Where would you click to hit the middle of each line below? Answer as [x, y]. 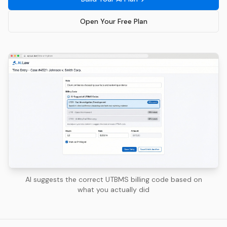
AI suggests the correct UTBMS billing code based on [113, 179]
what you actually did [113, 189]
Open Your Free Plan [113, 21]
